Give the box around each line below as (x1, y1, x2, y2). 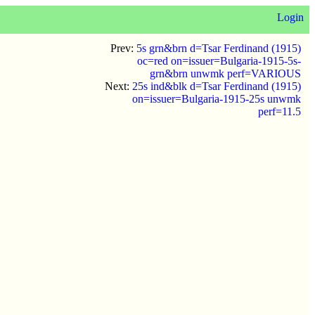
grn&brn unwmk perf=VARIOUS (150, 67, 301, 79)
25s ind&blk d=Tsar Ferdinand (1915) (132, 80, 301, 92)
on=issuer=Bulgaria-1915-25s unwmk (132, 93, 301, 105)
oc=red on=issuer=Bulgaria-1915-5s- (137, 55, 301, 67)
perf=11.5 (258, 105, 301, 117)
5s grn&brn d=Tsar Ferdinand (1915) (136, 42, 301, 54)
